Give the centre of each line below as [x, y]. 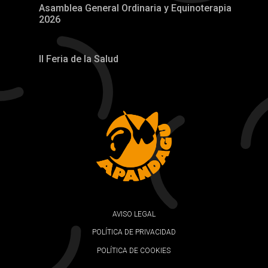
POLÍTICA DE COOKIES [134, 251]
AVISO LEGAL [134, 214]
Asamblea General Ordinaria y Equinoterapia [135, 8]
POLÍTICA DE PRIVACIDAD [134, 232]
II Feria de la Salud [78, 59]
